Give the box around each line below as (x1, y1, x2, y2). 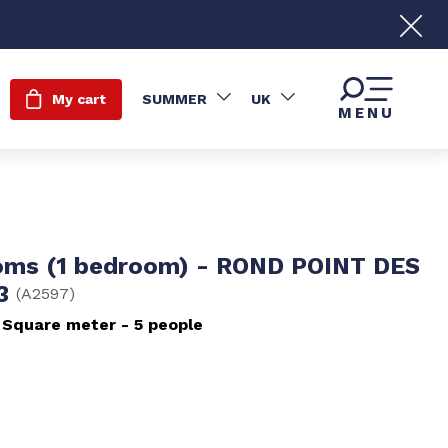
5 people (134, 315, 203, 334)
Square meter (2, 315, 116, 334)
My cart (51, 90, 106, 107)
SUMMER (141, 90, 207, 107)
